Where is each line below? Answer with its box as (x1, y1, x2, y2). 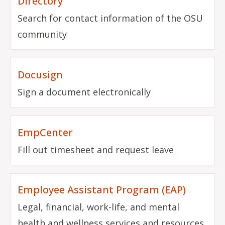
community (18, 28, 67, 40)
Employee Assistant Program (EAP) (18, 183, 186, 197)
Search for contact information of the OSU (18, 12, 203, 24)
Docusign (18, 67, 63, 81)
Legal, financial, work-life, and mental (18, 201, 180, 213)
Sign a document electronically (18, 85, 151, 98)
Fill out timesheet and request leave (18, 143, 174, 156)
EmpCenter (18, 125, 73, 139)
